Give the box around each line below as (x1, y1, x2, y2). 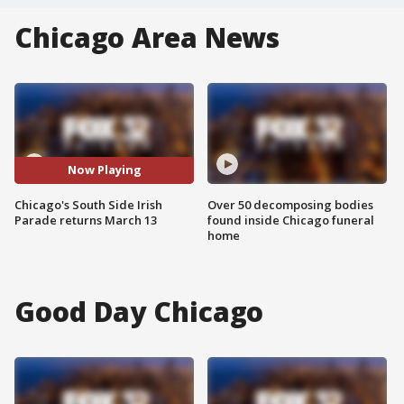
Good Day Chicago (14, 292, 264, 330)
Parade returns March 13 (14, 211, 157, 228)
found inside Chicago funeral (207, 211, 374, 228)
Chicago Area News (14, 19, 280, 56)
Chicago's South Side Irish (14, 196, 162, 213)
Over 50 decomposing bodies (207, 196, 373, 213)
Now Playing (67, 161, 142, 179)
